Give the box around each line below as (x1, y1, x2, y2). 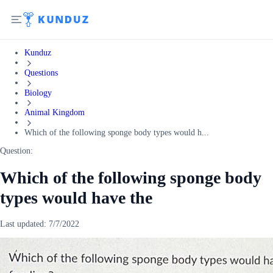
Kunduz (24, 48, 51, 57)
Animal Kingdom (24, 108, 85, 118)
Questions (24, 68, 58, 77)
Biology (24, 88, 52, 97)
